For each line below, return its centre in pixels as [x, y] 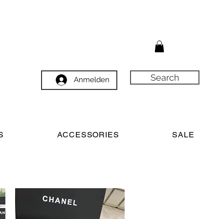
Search [165, 77]
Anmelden [92, 80]
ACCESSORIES [88, 134]
